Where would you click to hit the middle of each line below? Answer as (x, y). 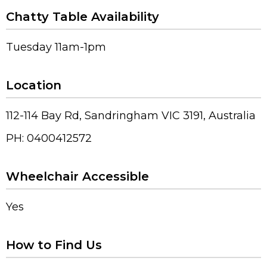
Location (34, 85)
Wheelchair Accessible (77, 176)
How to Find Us (54, 245)
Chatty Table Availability (83, 17)
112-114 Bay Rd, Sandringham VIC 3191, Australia (131, 116)
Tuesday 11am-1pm (56, 47)
